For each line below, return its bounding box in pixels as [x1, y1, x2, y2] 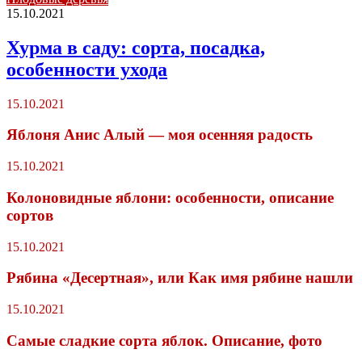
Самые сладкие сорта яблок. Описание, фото [6, 331, 322, 349]
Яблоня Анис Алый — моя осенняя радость [6, 126, 313, 144]
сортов [6, 206, 53, 224]
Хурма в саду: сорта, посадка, [6, 36, 265, 58]
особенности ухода [6, 58, 167, 80]
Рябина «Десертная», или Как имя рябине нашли [6, 269, 353, 287]
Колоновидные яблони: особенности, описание [6, 188, 334, 206]
